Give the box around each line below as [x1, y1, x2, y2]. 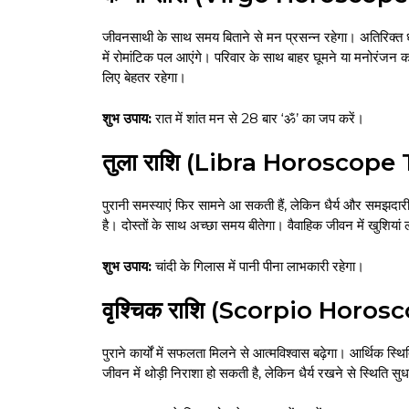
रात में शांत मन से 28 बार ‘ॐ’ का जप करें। [152, 109, 364, 127]
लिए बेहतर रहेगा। [102, 68, 186, 87]
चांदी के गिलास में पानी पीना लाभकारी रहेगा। [152, 257, 364, 275]
